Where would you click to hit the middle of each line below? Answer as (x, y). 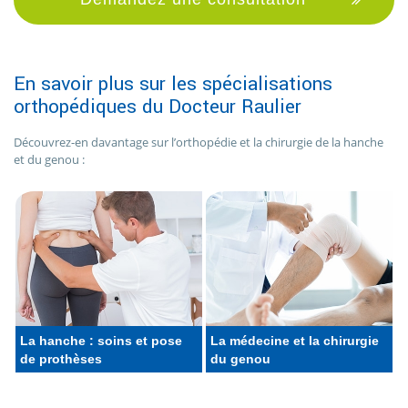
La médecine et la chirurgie (295, 340)
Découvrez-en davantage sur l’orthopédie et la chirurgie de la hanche (199, 143)
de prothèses (61, 358)
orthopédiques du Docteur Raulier (158, 107)
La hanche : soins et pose (101, 340)
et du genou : (49, 160)
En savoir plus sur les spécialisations (173, 84)
